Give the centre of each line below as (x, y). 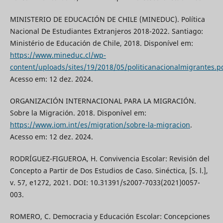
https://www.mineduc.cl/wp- (58, 55)
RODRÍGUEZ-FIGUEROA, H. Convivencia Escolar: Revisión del (110, 159)
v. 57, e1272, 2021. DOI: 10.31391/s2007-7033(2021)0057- (105, 183)
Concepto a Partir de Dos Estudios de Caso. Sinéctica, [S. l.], (109, 171)
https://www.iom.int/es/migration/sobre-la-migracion (100, 125)
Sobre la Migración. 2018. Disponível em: (78, 113)
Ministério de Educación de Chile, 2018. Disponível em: (101, 43)
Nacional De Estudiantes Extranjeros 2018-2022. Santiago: (106, 31)
